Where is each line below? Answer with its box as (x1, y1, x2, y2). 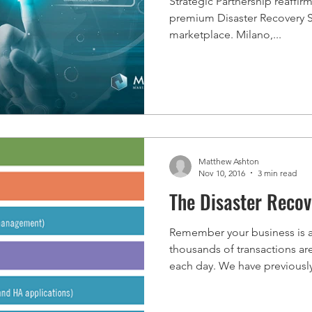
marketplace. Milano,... (169, 28, 281, 41)
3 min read (258, 167, 297, 178)
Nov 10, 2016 (198, 167, 245, 178)
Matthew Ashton (198, 155, 259, 166)
